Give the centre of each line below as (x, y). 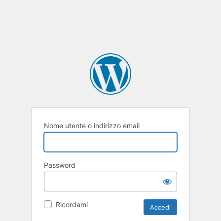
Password (60, 165)
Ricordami (72, 204)
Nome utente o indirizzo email (92, 125)
